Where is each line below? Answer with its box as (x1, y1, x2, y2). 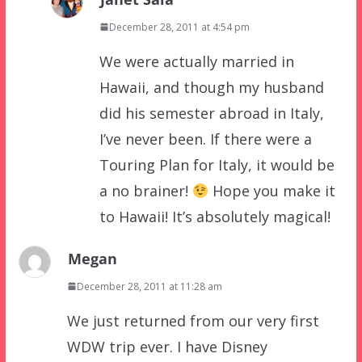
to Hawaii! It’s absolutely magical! (99, 206, 330, 226)
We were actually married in (99, 51, 294, 71)
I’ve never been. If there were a (99, 128, 312, 149)
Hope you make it (208, 180, 336, 200)
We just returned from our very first (66, 310, 319, 330)
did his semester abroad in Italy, (99, 103, 324, 123)
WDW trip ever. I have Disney (66, 336, 267, 356)
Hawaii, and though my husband (99, 77, 324, 97)
